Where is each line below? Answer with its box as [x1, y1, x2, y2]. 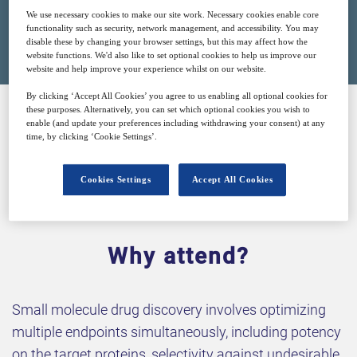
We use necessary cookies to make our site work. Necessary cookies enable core [26, 10, 320, 20]
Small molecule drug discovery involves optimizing [12, 301, 326, 319]
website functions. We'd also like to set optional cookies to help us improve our [26, 50, 317, 61]
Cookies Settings [80, 175, 151, 185]
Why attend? [108, 243, 249, 270]
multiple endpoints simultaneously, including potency [12, 324, 341, 341]
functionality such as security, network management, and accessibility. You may [26, 23, 320, 33]
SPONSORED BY [133, 124, 224, 140]
